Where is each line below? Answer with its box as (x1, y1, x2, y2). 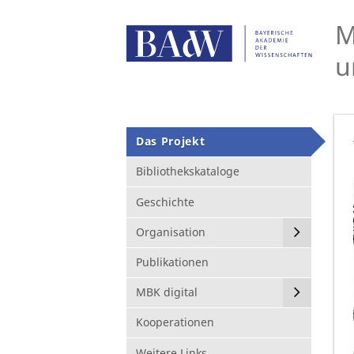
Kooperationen (136, 314, 214, 330)
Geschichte (136, 194, 194, 209)
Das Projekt (136, 134, 205, 149)
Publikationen (136, 254, 209, 269)
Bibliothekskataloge (136, 164, 239, 179)
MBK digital (136, 284, 198, 300)
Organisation (136, 224, 205, 239)
